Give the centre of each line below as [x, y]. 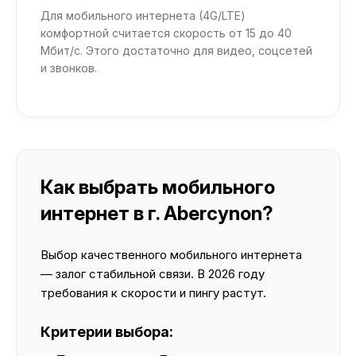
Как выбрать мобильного [158, 187]
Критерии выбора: [107, 332]
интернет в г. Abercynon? [157, 213]
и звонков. [69, 68]
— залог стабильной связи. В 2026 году [153, 274]
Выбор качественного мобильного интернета [171, 255]
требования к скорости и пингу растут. [153, 293]
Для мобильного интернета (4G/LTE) [143, 15]
